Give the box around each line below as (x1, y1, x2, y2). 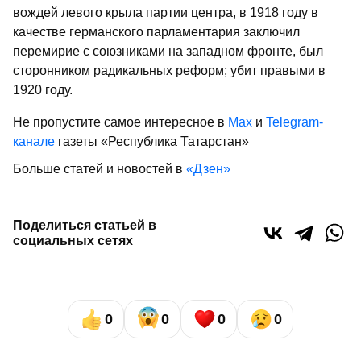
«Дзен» (186, 162, 230, 176)
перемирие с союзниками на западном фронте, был (13, 44, 323, 59)
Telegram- (266, 115, 323, 130)
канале (13, 135, 55, 149)
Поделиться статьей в (13, 218, 156, 233)
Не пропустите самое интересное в (13, 115, 228, 130)
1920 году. (13, 83, 73, 98)
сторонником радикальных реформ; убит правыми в (13, 64, 326, 78)
